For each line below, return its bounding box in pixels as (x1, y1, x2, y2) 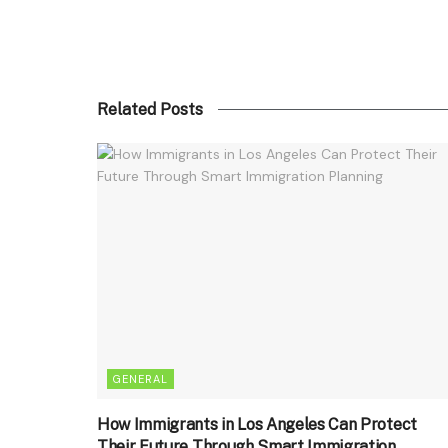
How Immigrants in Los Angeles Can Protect (97, 414, 417, 434)
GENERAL (113, 371, 168, 386)
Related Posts (97, 99, 203, 119)
